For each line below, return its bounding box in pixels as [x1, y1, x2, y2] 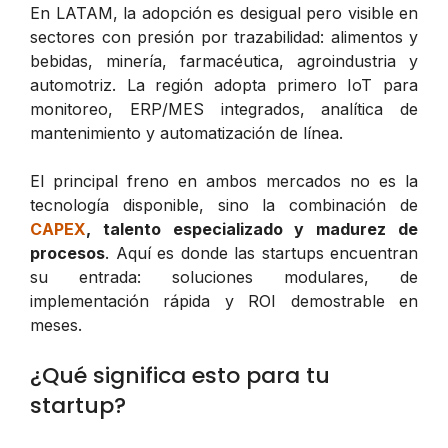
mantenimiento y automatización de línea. [30, 122, 343, 143]
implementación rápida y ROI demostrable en [30, 290, 418, 311]
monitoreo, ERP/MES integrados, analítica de [30, 98, 418, 119]
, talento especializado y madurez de [86, 218, 418, 239]
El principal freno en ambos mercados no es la [30, 170, 418, 191]
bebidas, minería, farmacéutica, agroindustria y [30, 50, 418, 71]
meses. [30, 314, 82, 335]
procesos [30, 242, 105, 263]
